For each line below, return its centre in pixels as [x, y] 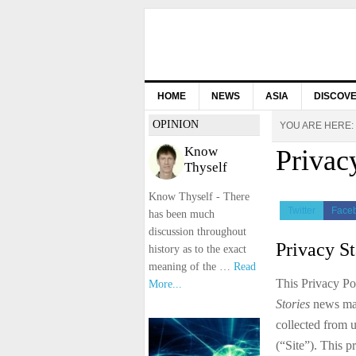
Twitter [302, 211]
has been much [182, 214]
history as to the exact [197, 249]
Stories [293, 304]
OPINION [176, 124]
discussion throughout [197, 232]
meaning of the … [191, 267]
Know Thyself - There [199, 197]
